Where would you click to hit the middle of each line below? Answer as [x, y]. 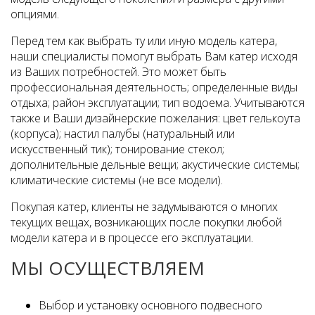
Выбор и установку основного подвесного [150, 306]
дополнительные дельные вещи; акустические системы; [155, 165]
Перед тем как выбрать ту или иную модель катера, [144, 41]
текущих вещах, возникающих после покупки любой [146, 223]
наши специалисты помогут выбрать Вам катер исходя [154, 57]
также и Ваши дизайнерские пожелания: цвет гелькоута [155, 118]
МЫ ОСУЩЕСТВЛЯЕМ [108, 268]
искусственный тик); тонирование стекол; [117, 149]
